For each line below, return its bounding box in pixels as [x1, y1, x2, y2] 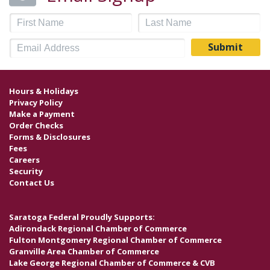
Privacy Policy [9, 96, 63, 108]
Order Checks [9, 119, 63, 131]
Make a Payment [9, 108, 75, 119]
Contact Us [9, 177, 54, 188]
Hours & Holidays [9, 85, 78, 96]
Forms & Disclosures [9, 131, 90, 142]
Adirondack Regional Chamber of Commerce [9, 223, 187, 234]
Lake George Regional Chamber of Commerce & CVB [9, 257, 215, 269]
